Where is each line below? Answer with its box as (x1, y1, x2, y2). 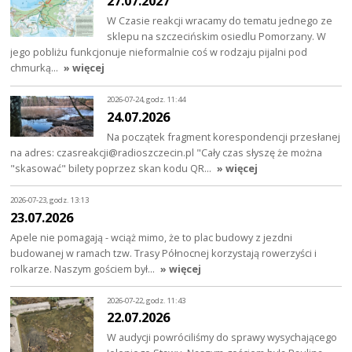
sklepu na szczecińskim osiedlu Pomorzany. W (107, 28, 327, 43)
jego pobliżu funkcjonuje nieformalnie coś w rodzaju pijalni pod (10, 44, 308, 59)
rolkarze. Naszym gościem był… (10, 261, 158, 276)
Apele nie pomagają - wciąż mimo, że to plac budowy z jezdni (10, 229, 293, 244)
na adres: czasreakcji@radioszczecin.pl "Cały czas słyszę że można (10, 145, 323, 159)
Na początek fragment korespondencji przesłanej (107, 129, 341, 144)
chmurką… (10, 60, 61, 75)
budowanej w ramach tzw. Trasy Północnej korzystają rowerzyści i (10, 245, 317, 260)
